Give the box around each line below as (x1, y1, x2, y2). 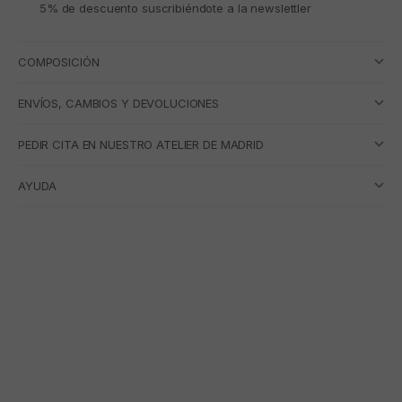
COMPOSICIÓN (18, 54, 100, 69)
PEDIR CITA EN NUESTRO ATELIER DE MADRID (18, 136, 264, 152)
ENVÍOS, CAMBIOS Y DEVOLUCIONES (18, 95, 220, 110)
